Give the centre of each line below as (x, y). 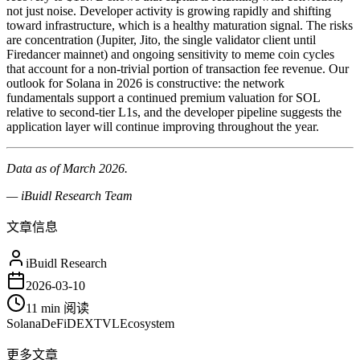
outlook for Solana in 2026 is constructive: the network (145, 83)
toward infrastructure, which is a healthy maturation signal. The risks (180, 25)
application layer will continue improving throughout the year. (163, 126)
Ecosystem (147, 323)
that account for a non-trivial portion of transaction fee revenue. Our (178, 68)
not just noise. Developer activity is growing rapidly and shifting (169, 10)
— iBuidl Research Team (70, 195)
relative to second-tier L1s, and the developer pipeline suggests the (174, 112)
